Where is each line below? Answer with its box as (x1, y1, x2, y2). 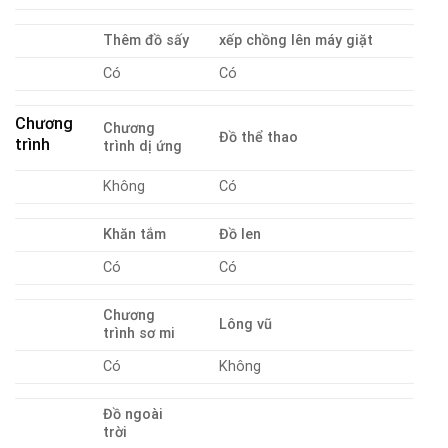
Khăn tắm (103, 226, 167, 244)
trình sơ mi (103, 325, 176, 343)
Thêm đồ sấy (103, 32, 190, 50)
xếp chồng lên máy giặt (219, 32, 374, 50)
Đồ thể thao (219, 129, 299, 147)
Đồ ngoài (103, 406, 164, 424)
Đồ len (219, 226, 262, 244)
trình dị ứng (103, 138, 183, 156)
